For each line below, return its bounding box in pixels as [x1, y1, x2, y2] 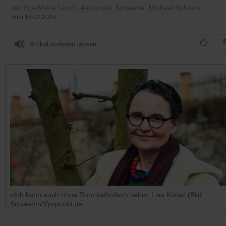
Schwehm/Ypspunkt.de [10, 200, 83, 208]
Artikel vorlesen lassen [30, 40, 96, 48]
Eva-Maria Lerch [23, 3, 76, 12]
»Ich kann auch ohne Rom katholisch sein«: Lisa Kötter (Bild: [10, 191, 204, 199]
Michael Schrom [149, 3, 200, 12]
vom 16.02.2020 [12, 13, 56, 21]
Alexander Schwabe [81, 3, 144, 12]
